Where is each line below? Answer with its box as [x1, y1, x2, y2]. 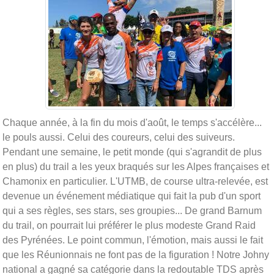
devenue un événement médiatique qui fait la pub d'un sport [2, 190, 261, 201]
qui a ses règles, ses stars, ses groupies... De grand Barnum [2, 205, 262, 216]
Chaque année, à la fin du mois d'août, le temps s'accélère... [2, 117, 262, 128]
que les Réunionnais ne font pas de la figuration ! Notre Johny [2, 249, 269, 260]
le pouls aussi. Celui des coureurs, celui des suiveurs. [2, 131, 235, 143]
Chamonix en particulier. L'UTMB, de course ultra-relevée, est [2, 176, 268, 187]
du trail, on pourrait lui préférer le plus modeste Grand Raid [2, 220, 256, 231]
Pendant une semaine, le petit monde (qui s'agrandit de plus [2, 146, 262, 157]
